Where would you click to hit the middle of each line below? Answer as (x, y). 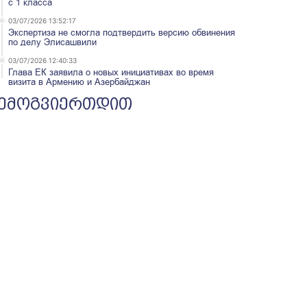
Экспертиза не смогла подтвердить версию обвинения (122, 33)
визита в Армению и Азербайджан (79, 82)
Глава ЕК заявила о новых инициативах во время (111, 72)
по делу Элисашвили (53, 42)
